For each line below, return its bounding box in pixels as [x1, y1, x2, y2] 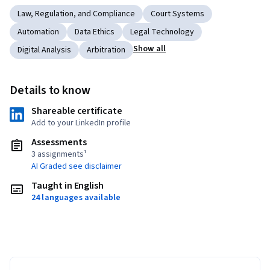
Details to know [10, 82, 91, 99]
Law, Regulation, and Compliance [17, 8, 135, 20]
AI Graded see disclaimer [31, 160, 122, 173]
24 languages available [31, 192, 121, 204]
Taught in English [31, 179, 104, 193]
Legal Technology [130, 26, 194, 39]
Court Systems [151, 8, 204, 20]
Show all [133, 43, 166, 55]
